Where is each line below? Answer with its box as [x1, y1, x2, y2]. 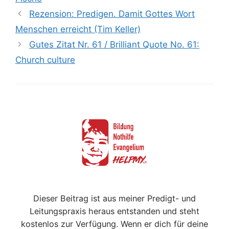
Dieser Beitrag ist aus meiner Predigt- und [33, 193, 196, 203]
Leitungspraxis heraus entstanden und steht [30, 205, 199, 216]
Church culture [15, 54, 75, 65]
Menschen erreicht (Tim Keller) [15, 24, 141, 34]
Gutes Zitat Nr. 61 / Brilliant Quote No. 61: [29, 39, 200, 50]
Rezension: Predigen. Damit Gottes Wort [29, 8, 195, 19]
